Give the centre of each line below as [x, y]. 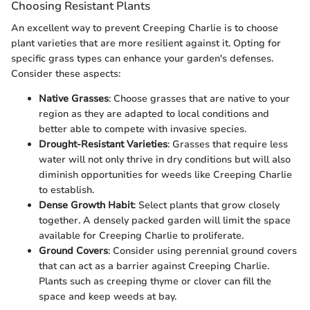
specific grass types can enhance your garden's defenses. [142, 58]
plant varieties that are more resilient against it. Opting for [146, 43]
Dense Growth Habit [86, 205]
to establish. [66, 190]
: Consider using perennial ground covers [202, 250]
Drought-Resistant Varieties [103, 144]
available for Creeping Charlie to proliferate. [141, 235]
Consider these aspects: [66, 73]
